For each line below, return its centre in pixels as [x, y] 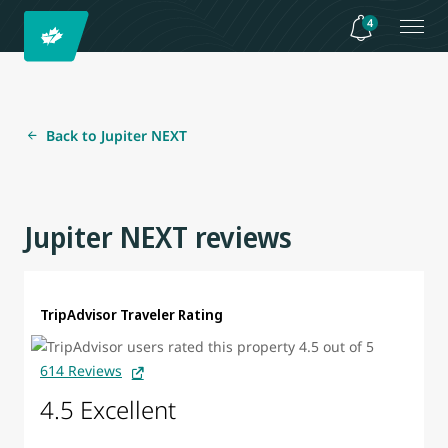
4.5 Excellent [108, 410]
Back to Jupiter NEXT [116, 135]
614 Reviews [81, 371]
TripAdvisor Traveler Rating [131, 314]
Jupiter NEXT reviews [158, 237]
